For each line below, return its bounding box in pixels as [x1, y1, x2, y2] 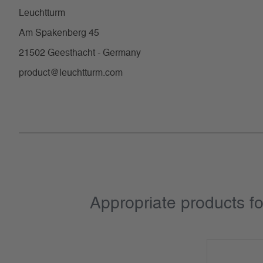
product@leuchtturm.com [19, 68, 123, 77]
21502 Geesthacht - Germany [19, 48, 141, 58]
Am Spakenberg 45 [19, 28, 99, 38]
